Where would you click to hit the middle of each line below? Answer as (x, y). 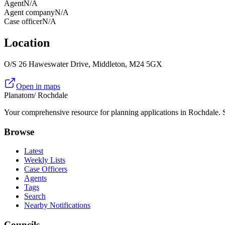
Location (27, 43)
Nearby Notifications (57, 205)
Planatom (19, 95)
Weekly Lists (45, 160)
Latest (34, 151)
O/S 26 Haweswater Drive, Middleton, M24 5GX (83, 64)
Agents (35, 178)
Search (35, 196)
